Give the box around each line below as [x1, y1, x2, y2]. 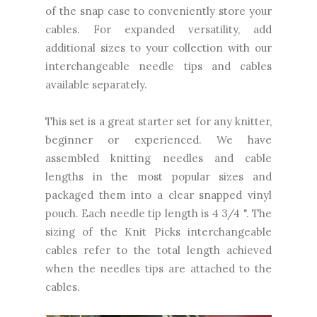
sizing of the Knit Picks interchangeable [45, 224, 272, 238]
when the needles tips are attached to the [45, 261, 272, 275]
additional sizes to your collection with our [45, 40, 272, 54]
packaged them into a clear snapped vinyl [45, 188, 272, 202]
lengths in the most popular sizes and [45, 169, 272, 183]
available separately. [45, 77, 147, 91]
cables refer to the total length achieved [45, 243, 272, 257]
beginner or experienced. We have [45, 132, 272, 146]
